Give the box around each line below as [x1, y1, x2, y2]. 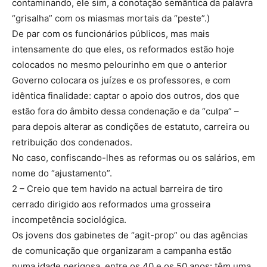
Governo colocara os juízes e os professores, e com [12, 74, 231, 86]
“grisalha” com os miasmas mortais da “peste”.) [12, 13, 212, 24]
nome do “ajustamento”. [12, 167, 112, 179]
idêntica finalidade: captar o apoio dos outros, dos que [12, 90, 240, 102]
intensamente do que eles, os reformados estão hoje [12, 44, 234, 55]
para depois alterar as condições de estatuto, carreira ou [12, 121, 250, 133]
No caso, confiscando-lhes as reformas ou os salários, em [12, 152, 255, 164]
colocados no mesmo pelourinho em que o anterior [12, 59, 227, 71]
